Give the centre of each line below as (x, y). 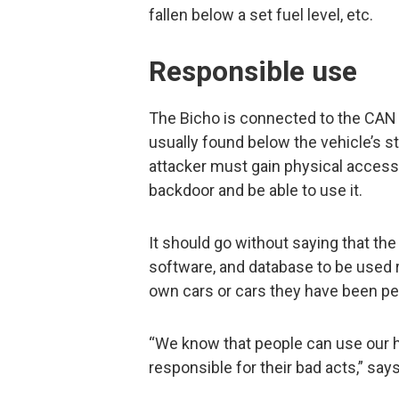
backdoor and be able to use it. (256, 190)
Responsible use (253, 72)
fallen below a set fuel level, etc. (261, 14)
